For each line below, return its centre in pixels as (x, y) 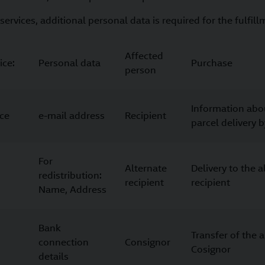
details (54, 256)
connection (64, 242)
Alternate (146, 168)
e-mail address (72, 116)
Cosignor (211, 249)
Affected (144, 56)
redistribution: (70, 175)
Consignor (148, 242)
